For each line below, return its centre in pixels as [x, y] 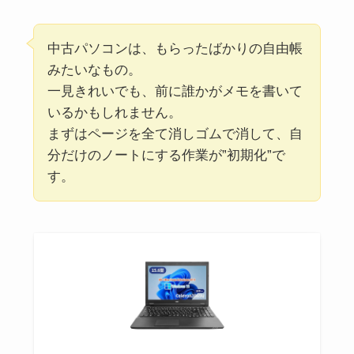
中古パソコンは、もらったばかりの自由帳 [175, 48]
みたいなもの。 [94, 70]
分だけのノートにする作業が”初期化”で [166, 155]
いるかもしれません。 [114, 112]
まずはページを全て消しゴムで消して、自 [175, 134]
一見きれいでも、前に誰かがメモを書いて [175, 91]
